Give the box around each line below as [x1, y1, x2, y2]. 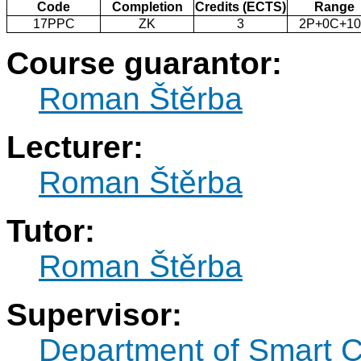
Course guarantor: [6, 46, 282, 81]
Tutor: [6, 214, 95, 249]
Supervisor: [6, 297, 182, 333]
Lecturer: [6, 130, 143, 165]
